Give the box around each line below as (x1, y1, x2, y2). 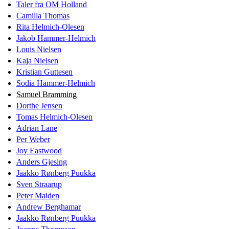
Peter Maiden (16, 191, 59, 200)
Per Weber (16, 134, 50, 144)
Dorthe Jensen (16, 101, 62, 110)
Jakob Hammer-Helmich (16, 33, 96, 42)
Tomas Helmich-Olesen (16, 112, 93, 121)
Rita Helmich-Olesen (16, 22, 84, 31)
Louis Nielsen (16, 44, 61, 54)
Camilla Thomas (16, 11, 70, 20)
